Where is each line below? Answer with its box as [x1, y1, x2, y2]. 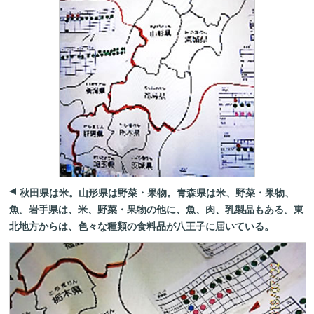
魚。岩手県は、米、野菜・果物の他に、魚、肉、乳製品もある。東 [9, 204, 304, 215]
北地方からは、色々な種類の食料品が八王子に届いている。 [9, 221, 275, 232]
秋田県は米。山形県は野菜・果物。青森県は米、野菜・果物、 [20, 187, 295, 198]
